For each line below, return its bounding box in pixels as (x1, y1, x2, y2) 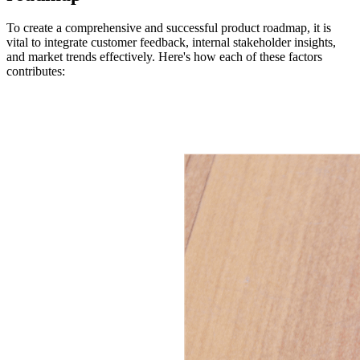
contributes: (6, 64, 65, 79)
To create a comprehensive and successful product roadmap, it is (6, 21, 331, 35)
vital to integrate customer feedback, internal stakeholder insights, (6, 35, 336, 50)
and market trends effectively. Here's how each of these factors (6, 50, 322, 64)
